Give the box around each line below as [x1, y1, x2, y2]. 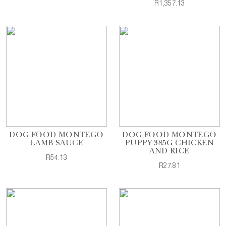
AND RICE [149, 148, 190, 156]
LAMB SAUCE [29, 140, 83, 148]
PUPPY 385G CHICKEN [125, 140, 214, 148]
